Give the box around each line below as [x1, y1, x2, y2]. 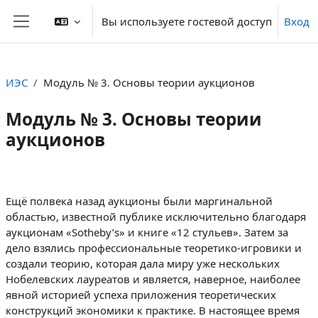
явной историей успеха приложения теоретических [6, 287, 276, 302]
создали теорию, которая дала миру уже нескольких [6, 256, 280, 270]
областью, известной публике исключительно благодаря [6, 209, 306, 224]
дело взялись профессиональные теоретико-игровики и [6, 240, 302, 255]
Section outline [5, 168, 126, 192]
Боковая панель [21, 28, 127, 46]
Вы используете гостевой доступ [102, 14, 272, 28]
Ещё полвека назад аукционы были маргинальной [6, 193, 273, 208]
